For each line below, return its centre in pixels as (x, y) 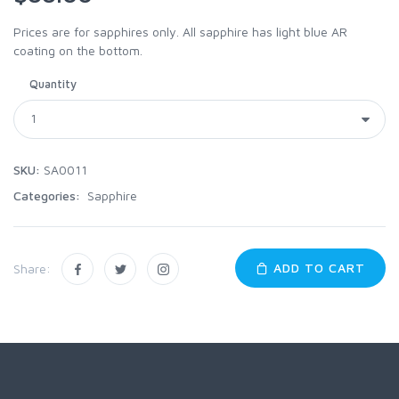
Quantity (53, 83)
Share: (32, 269)
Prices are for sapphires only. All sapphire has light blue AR (180, 31)
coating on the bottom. (78, 50)
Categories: (49, 195)
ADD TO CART (317, 267)
